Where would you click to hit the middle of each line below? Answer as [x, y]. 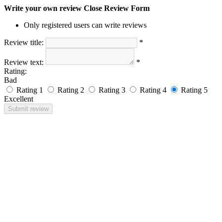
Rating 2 [71, 90]
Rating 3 [112, 90]
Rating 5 [194, 90]
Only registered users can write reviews [85, 25]
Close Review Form [117, 8]
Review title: [24, 42]
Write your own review [43, 8]
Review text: [24, 62]
